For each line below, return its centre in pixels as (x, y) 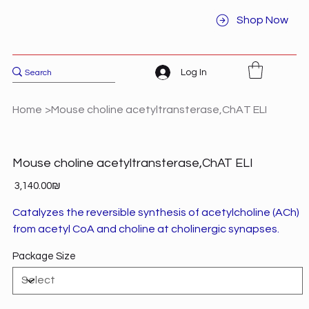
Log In (194, 72)
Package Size (44, 256)
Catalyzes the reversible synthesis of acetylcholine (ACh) (156, 212)
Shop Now (263, 20)
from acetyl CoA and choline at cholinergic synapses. (146, 229)
